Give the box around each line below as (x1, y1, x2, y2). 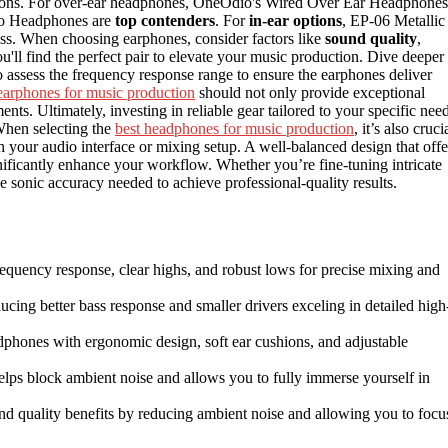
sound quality (325, 29, 417, 47)
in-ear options (249, 11, 342, 29)
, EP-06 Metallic (342, 11, 445, 29)
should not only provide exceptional (195, 83, 425, 101)
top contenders (115, 11, 215, 29)
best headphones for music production (115, 119, 354, 137)
